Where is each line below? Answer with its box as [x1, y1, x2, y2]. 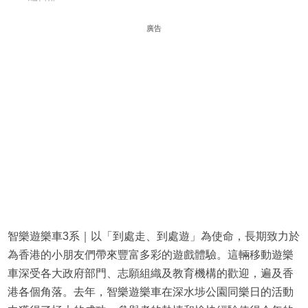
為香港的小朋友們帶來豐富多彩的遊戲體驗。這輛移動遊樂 [7, 249, 294, 261]
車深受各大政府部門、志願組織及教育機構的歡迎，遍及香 [7, 267, 294, 280]
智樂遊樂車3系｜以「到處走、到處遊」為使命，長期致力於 [7, 230, 300, 243]
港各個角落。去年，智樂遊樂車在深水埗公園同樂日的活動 [7, 286, 294, 298]
